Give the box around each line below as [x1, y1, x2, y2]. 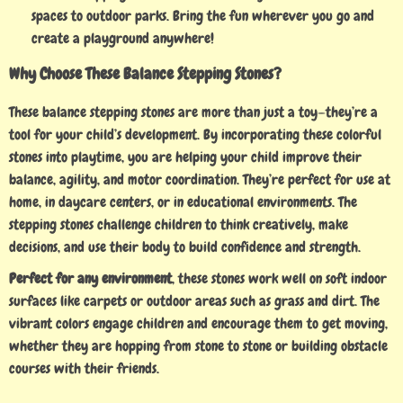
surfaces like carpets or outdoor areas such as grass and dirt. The [9, 291, 380, 310]
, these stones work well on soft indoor [172, 269, 387, 288]
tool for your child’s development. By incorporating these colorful [9, 125, 381, 144]
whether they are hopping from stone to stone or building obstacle [9, 336, 388, 355]
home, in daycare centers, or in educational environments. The [9, 193, 357, 211]
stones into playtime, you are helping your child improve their [9, 148, 362, 166]
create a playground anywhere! [31, 29, 214, 48]
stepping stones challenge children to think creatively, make [9, 215, 348, 234]
